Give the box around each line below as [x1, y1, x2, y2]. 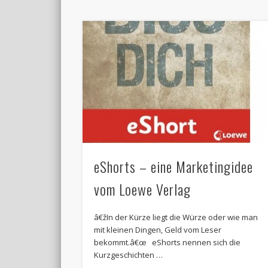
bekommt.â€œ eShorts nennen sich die [94, 236, 241, 248]
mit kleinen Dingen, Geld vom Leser [94, 224, 222, 235]
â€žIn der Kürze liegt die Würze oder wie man [94, 211, 258, 223]
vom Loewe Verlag [94, 178, 191, 200]
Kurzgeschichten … [94, 249, 163, 260]
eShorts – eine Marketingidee [94, 155, 254, 177]
